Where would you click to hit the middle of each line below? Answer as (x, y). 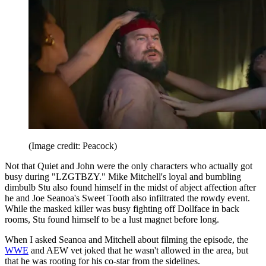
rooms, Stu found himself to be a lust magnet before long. (112, 220)
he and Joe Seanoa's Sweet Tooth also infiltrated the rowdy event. (127, 198)
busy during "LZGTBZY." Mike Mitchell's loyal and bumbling (123, 177)
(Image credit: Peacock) (73, 146)
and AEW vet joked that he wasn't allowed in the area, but (138, 251)
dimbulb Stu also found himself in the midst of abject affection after (130, 188)
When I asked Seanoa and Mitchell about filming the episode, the (126, 240)
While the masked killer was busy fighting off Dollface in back (122, 209)
